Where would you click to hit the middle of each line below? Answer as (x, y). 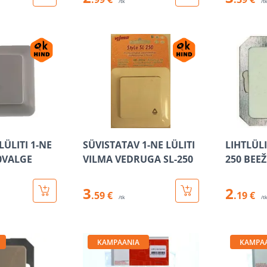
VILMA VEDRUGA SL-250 (138, 159)
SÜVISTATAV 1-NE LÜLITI (139, 145)
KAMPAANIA (118, 242)
